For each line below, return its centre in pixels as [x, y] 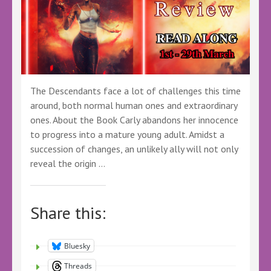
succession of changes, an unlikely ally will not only [134, 149]
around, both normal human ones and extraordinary [134, 106]
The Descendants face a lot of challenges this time [135, 91]
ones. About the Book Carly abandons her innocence [134, 120]
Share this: [68, 213]
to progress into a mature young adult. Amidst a [127, 135]
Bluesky [77, 246]
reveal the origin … [68, 164]
